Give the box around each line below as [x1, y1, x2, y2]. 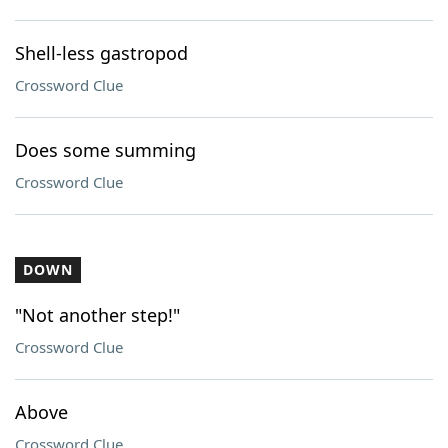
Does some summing [15, 138, 196, 162]
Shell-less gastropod [15, 41, 188, 65]
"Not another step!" [15, 303, 180, 327]
